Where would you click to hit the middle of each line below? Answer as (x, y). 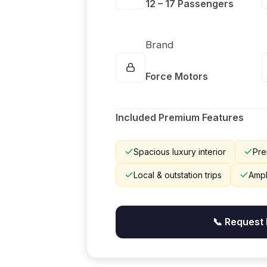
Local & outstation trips (178, 175)
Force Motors (177, 76)
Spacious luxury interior (180, 152)
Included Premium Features (180, 117)
